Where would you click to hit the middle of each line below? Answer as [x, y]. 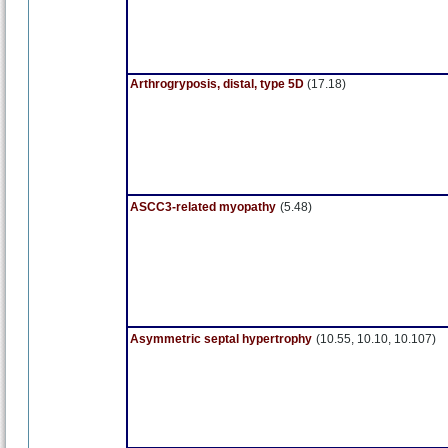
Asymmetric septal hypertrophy [221, 339]
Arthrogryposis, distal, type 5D [218, 84]
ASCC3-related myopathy [203, 207]
